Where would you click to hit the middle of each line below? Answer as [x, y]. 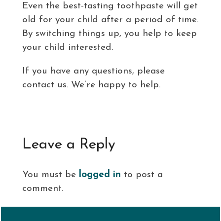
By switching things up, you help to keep [109, 34]
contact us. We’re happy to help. [91, 85]
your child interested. [67, 47]
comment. [42, 188]
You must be [50, 175]
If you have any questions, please [93, 71]
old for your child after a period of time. [110, 20]
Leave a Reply [69, 145]
